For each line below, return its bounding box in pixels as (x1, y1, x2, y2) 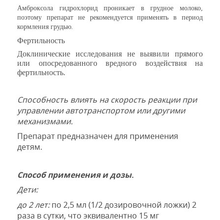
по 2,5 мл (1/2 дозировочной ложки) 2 (50, 199, 196, 210)
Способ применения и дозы (17, 169, 132, 181)
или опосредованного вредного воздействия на (17, 59, 203, 68)
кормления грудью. (17, 23, 73, 31)
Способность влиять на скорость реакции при (17, 94, 197, 105)
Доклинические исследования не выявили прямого (17, 50, 203, 58)
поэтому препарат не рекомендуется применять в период (17, 14, 203, 22)
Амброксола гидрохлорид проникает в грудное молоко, (17, 4, 203, 12)
